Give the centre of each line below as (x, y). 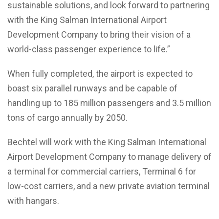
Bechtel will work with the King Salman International (107, 142)
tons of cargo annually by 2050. (67, 117)
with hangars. (33, 200)
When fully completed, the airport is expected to (100, 73)
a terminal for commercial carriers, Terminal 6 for (102, 171)
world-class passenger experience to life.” (89, 49)
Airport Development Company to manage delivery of (109, 156)
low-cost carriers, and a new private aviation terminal (109, 186)
